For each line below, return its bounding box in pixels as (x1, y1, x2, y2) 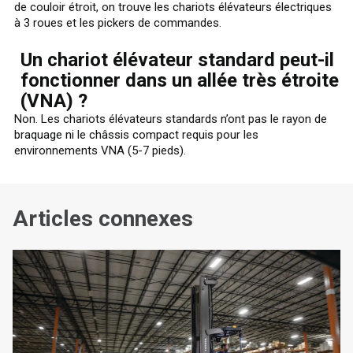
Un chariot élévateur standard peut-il (20, 48, 334, 71)
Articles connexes (13, 205, 193, 232)
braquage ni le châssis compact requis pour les (14, 127, 258, 142)
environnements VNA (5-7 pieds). (14, 143, 189, 158)
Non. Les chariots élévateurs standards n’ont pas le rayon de (14, 111, 327, 126)
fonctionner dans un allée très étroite (20, 69, 339, 91)
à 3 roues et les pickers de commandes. (14, 15, 225, 30)
